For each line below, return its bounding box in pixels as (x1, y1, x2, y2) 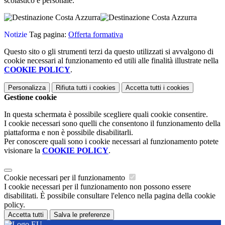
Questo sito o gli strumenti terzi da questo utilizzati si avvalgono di (4, 47, 213, 56)
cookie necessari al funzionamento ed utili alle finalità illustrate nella (4, 56, 218, 65)
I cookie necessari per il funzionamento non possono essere (4, 182, 191, 191)
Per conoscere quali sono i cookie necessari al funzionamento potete (4, 137, 218, 146)
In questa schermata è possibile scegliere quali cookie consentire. (4, 110, 208, 119)
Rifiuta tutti (56, 84, 87, 92)
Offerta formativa (68, 30, 123, 39)
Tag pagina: (27, 30, 68, 39)
